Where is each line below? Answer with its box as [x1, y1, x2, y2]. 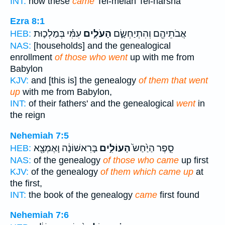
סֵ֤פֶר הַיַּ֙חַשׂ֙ [131, 142, 174, 154]
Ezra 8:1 [10, 16, 45, 27]
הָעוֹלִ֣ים [97, 142, 131, 154]
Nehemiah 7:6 [10, 210, 69, 220]
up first [179, 155, 208, 165]
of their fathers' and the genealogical [26, 98, 176, 109]
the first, [10, 178, 42, 188]
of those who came [103, 155, 179, 165]
